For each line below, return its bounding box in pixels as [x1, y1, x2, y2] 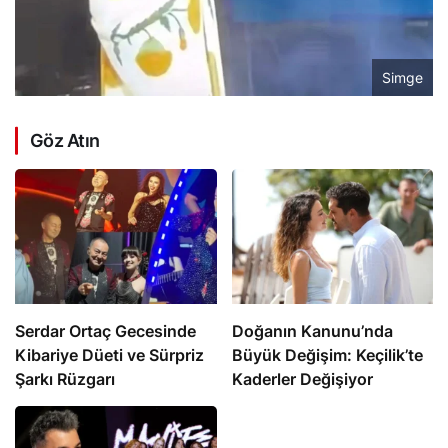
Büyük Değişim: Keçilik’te [231, 344, 423, 365]
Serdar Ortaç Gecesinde [15, 320, 196, 341]
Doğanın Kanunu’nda [231, 320, 393, 341]
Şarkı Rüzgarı [15, 368, 115, 389]
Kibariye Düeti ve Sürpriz [15, 344, 204, 365]
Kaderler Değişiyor [231, 368, 373, 389]
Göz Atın [30, 130, 100, 152]
